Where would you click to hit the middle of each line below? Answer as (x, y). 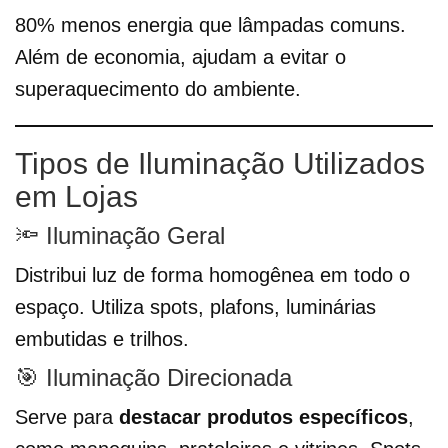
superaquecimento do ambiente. (158, 89)
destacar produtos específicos (263, 417)
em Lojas (76, 197)
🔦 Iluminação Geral (120, 236)
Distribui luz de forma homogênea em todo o (212, 275)
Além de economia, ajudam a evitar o (180, 57)
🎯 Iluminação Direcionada (153, 378)
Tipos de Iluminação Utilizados (220, 164)
